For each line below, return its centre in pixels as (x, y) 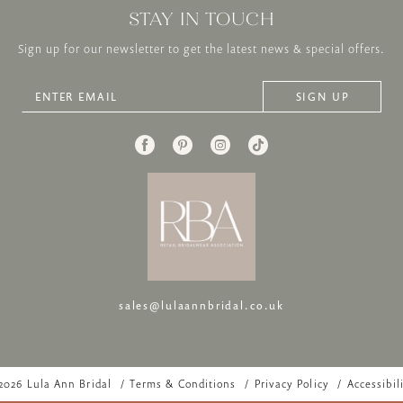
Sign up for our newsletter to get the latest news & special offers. (201, 48)
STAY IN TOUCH (201, 18)
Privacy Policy (291, 383)
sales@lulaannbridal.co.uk (201, 305)
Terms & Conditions (183, 383)
